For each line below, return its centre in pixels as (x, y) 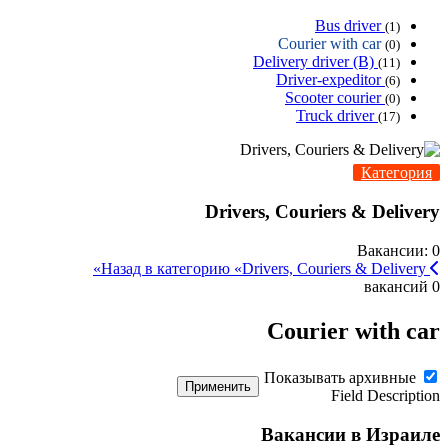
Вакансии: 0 (398, 250)
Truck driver (337, 116)
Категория (396, 173)
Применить (218, 386)
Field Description (385, 396)
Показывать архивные (340, 378)
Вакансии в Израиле (350, 435)
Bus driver (350, 26)
